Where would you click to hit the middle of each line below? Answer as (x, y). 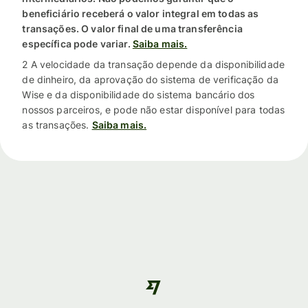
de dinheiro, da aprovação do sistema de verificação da (150, 80)
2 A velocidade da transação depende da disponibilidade (153, 65)
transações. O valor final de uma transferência (132, 29)
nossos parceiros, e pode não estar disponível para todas (154, 110)
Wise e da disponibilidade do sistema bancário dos (139, 95)
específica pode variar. (76, 44)
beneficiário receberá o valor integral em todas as (141, 14)
